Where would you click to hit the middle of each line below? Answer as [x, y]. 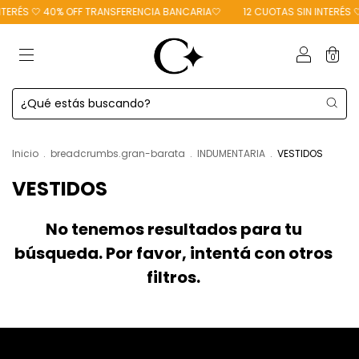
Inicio [25, 153]
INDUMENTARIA [231, 153]
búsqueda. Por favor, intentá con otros [173, 253]
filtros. [173, 277]
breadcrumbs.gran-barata [118, 153]
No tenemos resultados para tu [173, 229]
